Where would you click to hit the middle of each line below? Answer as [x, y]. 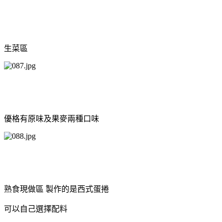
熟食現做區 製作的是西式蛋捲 [56, 189]
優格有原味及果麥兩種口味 [52, 118]
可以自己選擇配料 [36, 209]
